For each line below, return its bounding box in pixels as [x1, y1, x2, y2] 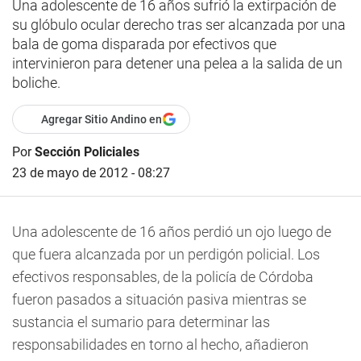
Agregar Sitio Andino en [41, 113, 162, 126]
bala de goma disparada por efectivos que [12, 35, 276, 52]
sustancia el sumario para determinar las [12, 313, 270, 330]
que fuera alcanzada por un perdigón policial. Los [12, 246, 320, 263]
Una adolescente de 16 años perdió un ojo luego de [12, 223, 331, 240]
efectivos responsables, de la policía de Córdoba [12, 268, 313, 285]
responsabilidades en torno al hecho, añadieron [12, 336, 309, 353]
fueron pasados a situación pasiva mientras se [12, 291, 306, 308]
